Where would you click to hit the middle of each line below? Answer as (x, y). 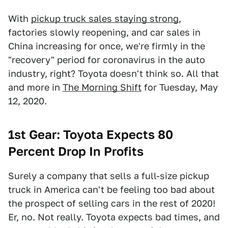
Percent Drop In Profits (76, 152)
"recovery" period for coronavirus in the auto (107, 60)
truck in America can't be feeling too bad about (111, 190)
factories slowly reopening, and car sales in (104, 33)
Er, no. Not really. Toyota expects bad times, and (114, 217)
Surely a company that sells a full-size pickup (109, 176)
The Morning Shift (102, 88)
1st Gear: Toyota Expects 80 (91, 135)
